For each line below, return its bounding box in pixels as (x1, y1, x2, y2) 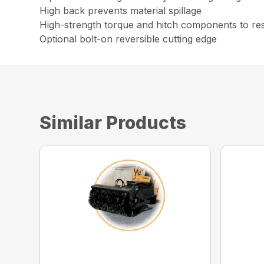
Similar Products (39, 112, 187, 134)
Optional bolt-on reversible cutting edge (39, 33, 217, 45)
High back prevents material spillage (39, 5, 202, 17)
